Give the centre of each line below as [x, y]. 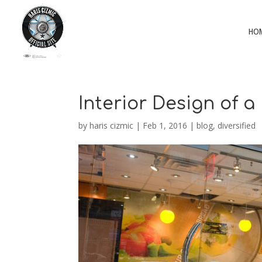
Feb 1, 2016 [165, 125]
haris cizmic [112, 125]
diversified [237, 125]
